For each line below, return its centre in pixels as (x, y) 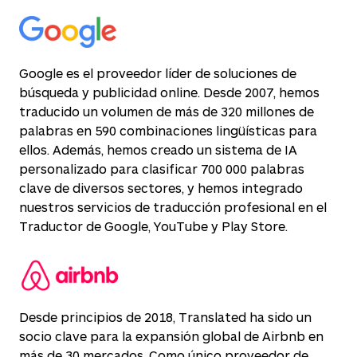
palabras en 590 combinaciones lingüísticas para (168, 130)
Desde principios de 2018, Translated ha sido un (165, 317)
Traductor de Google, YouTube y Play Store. (153, 226)
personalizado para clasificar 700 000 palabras (162, 169)
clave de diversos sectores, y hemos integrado (161, 188)
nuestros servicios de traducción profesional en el (173, 207)
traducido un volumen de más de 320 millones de (167, 111)
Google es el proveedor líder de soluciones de (158, 73)
